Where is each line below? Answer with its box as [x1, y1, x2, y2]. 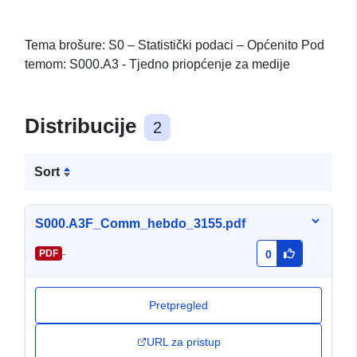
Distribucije [25, 114, 142, 139]
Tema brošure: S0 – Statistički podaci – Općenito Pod [25, 38, 324, 53]
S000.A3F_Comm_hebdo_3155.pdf [35, 217, 245, 231]
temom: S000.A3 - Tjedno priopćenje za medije [25, 57, 290, 72]
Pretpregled [149, 299, 208, 312]
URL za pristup [146, 335, 221, 349]
